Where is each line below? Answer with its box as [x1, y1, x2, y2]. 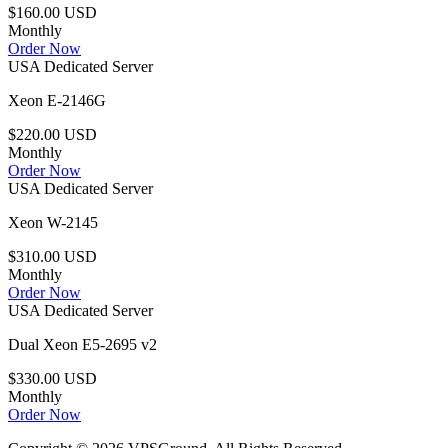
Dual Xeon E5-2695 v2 [8, 336, 157, 354]
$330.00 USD [8, 370, 97, 388]
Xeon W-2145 [8, 214, 98, 232]
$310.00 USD [8, 248, 97, 266]
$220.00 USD [8, 126, 97, 144]
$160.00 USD [8, 4, 97, 22]
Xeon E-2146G [8, 92, 106, 110]
